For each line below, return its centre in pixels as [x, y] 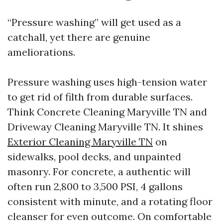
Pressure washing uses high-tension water [107, 82]
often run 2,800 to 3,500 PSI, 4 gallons [95, 186]
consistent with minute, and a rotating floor [110, 201]
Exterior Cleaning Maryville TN [80, 142]
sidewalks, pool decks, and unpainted [94, 157]
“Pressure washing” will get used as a [94, 22]
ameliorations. [41, 52]
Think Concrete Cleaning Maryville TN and [107, 112]
